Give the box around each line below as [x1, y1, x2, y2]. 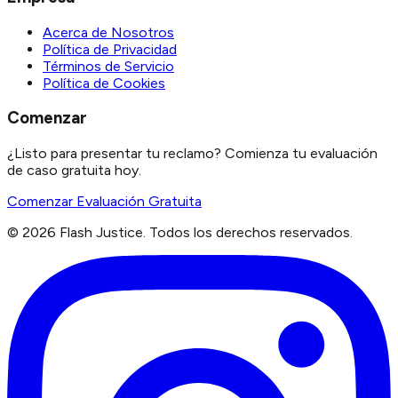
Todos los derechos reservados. [149, 223, 353, 241]
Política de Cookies [43, 74, 165, 92]
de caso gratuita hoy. [7, 161, 141, 179]
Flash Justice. [56, 223, 149, 241]
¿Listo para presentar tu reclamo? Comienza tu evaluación [7, 144, 378, 162]
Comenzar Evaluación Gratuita [7, 192, 202, 210]
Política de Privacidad [43, 40, 177, 58]
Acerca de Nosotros [43, 23, 174, 41]
